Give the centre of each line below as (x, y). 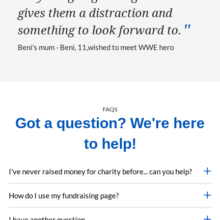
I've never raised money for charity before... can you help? (100, 171)
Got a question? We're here (110, 123)
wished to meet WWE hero (131, 47)
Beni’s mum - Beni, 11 (52, 47)
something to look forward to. (100, 30)
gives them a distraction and (95, 13)
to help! (110, 143)
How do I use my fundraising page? (64, 195)
